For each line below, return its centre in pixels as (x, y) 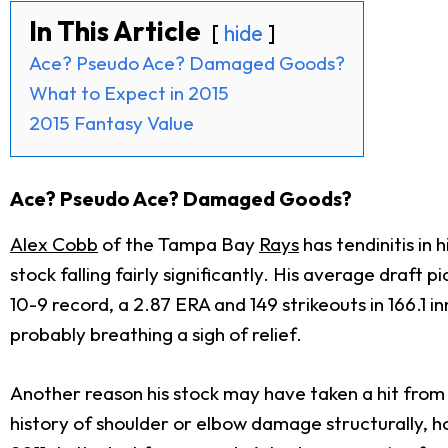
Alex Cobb (54, 244)
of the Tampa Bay (178, 244)
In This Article (115, 31)
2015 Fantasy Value (111, 123)
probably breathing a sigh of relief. (156, 334)
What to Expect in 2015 (129, 93)
